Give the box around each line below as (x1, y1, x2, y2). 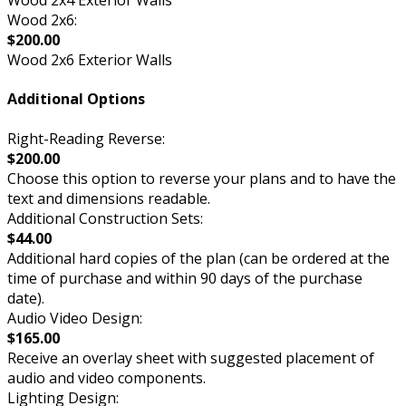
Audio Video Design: (7, 307, 142, 328)
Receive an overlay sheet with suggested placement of (7, 347, 374, 368)
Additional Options (7, 89, 145, 110)
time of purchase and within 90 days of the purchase (7, 267, 362, 288)
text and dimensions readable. (7, 188, 210, 208)
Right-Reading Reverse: (7, 128, 165, 149)
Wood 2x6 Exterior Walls (7, 50, 172, 71)
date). (7, 287, 44, 308)
